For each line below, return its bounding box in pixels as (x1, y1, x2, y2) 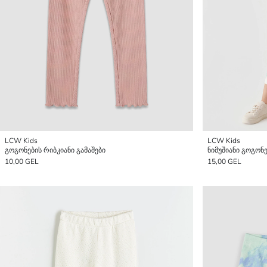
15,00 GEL (207, 157, 241, 166)
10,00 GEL (5, 157, 39, 166)
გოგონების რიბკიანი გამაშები (5, 145, 105, 155)
